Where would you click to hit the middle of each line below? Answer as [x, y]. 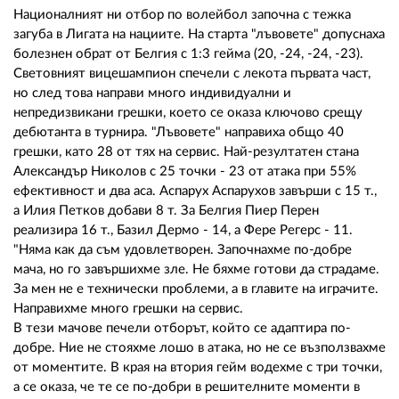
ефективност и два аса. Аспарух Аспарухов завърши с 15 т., [195, 191]
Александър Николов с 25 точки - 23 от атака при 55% [185, 171]
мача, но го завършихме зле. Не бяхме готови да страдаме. [196, 269]
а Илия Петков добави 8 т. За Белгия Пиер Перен [166, 210]
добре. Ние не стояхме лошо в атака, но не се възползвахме [199, 347]
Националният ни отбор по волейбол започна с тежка [182, 14]
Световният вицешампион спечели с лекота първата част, [192, 73]
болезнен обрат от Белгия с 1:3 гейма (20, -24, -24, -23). [188, 53]
